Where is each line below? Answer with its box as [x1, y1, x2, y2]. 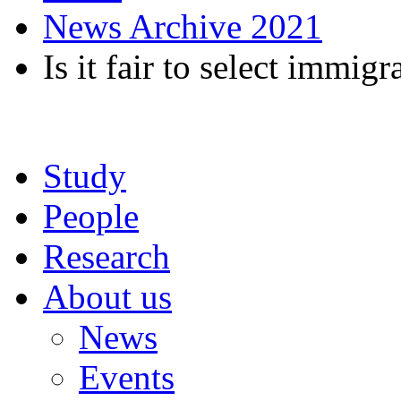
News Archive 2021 [43, 7, 322, 46]
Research [43, 237, 170, 276]
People [43, 197, 139, 235]
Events [79, 358, 175, 397]
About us [43, 277, 172, 316]
